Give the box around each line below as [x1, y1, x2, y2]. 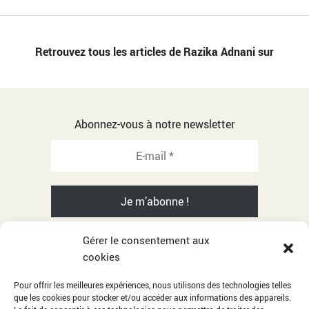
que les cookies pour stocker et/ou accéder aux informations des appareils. [14, 292, 291, 303]
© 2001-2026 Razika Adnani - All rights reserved [61, 266, 248, 279]
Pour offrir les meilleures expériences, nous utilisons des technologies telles [14, 279, 291, 290]
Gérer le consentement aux [83, 233, 210, 247]
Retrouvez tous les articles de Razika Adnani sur [35, 43, 274, 59]
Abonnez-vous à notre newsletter [74, 116, 235, 132]
